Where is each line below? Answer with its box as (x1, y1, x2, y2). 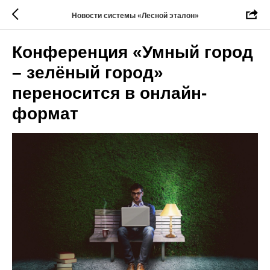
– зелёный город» (12, 63, 163, 82)
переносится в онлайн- (12, 84, 207, 102)
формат (12, 104, 78, 123)
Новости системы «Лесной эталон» (71, 11, 199, 20)
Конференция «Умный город (12, 43, 253, 61)
